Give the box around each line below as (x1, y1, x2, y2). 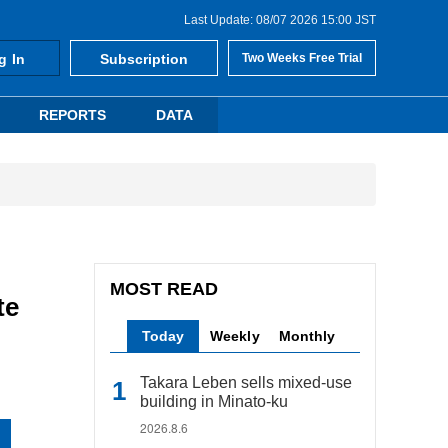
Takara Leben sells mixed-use (140, 374, 352, 391)
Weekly (210, 328, 260, 344)
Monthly (278, 328, 336, 344)
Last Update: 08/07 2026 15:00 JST (184, 13, 376, 27)
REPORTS (38, 107, 106, 123)
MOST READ (110, 279, 219, 299)
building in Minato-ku (140, 393, 288, 410)
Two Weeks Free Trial (242, 51, 362, 65)
